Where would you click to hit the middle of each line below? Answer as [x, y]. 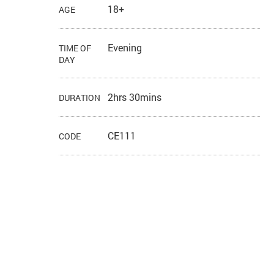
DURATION [80, 98]
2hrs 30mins [135, 97]
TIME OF [75, 48]
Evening [125, 48]
